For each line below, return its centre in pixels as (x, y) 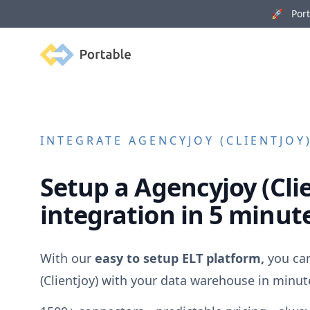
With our (67, 258)
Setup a (87, 188)
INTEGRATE (84, 140)
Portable (62, 51)
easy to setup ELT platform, (179, 258)
